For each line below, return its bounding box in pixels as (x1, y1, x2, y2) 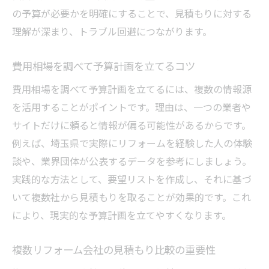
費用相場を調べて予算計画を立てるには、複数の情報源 (12, 81, 252, 96)
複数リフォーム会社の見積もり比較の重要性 (12, 241, 216, 257)
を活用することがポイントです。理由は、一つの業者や (12, 99, 251, 114)
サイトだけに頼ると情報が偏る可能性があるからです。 (12, 117, 251, 132)
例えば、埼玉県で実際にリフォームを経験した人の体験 (12, 135, 252, 150)
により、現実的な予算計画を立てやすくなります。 (12, 207, 231, 222)
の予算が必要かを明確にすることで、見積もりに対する (12, 5, 252, 20)
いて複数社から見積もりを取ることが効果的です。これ (12, 189, 251, 204)
